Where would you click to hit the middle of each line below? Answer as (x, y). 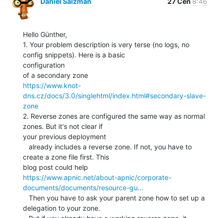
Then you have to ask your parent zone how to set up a (26, 198)
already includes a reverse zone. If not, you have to (26, 146)
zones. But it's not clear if (63, 126)
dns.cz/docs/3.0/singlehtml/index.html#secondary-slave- (114, 95)
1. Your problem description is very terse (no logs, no (106, 44)
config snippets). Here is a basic (74, 54)
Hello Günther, (45, 34)
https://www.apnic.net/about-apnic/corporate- (97, 177)
